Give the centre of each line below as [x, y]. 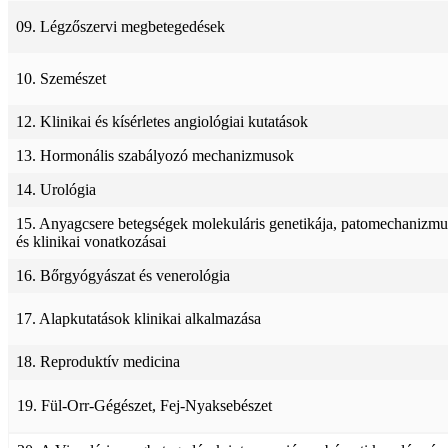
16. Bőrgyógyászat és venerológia [123, 276]
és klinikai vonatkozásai [91, 242]
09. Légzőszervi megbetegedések [120, 27]
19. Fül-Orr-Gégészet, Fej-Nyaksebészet [144, 406]
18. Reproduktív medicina [98, 362]
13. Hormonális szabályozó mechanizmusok [155, 156]
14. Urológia [56, 190]
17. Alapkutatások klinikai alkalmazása [138, 319]
